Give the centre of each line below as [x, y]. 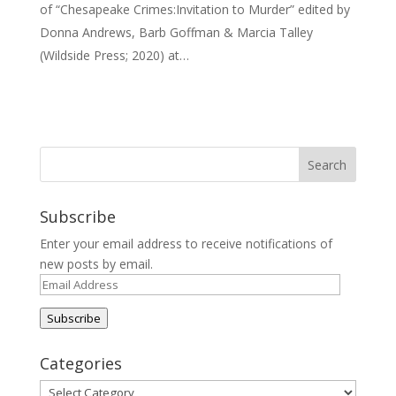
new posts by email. [96, 264]
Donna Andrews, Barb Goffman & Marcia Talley [176, 32]
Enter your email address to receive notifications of [186, 244]
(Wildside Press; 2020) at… [114, 55]
